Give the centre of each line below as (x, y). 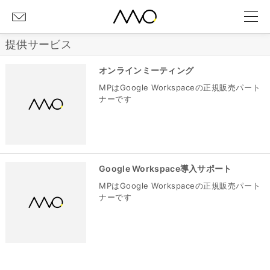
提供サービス (39, 44)
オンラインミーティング (146, 70)
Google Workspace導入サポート (165, 168)
